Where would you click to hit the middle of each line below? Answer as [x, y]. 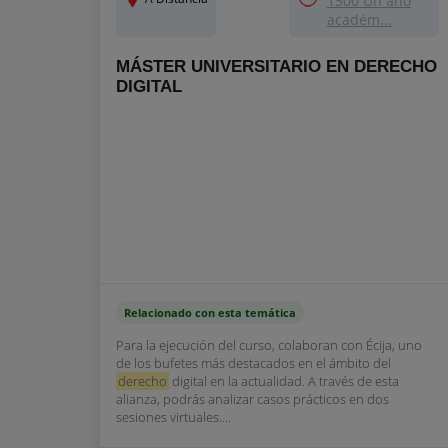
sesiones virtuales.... [173, 417]
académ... [359, 19]
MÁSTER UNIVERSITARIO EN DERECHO [276, 66]
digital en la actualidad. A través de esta [284, 381]
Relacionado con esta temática [210, 312]
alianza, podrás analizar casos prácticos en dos [252, 399]
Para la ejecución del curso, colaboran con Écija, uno [269, 345]
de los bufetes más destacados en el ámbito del [253, 363]
